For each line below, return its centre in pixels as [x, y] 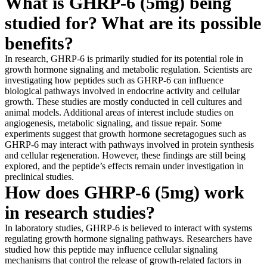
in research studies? [80, 212]
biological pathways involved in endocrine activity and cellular [122, 91]
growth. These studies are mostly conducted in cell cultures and [123, 101]
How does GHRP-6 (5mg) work [125, 192]
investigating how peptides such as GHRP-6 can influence [114, 80]
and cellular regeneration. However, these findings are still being [125, 155]
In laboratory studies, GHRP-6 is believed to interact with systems [128, 228]
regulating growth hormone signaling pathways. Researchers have [128, 238]
